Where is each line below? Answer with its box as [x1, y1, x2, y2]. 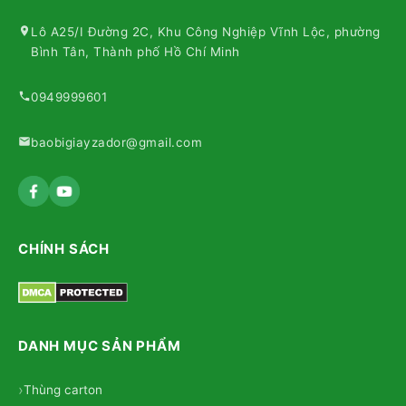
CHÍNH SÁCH [18, 240, 110, 258]
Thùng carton [24, 382, 102, 398]
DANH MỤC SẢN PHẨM [18, 337, 181, 355]
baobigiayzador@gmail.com [31, 135, 202, 150]
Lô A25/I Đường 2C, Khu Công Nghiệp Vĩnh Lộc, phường [31, 24, 381, 40]
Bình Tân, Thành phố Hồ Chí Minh [31, 44, 240, 60]
